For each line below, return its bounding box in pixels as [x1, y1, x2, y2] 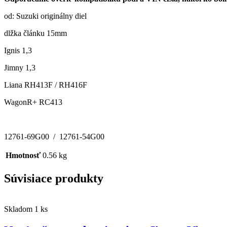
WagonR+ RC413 [4, 98, 62, 107]
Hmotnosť [6, 151, 41, 160]
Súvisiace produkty [4, 171, 103, 185]
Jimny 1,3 [4, 63, 35, 72]
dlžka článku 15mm [4, 29, 67, 38]
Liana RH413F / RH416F [4, 81, 87, 90]
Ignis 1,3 [4, 46, 32, 55]
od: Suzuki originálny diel [4, 12, 87, 21]
